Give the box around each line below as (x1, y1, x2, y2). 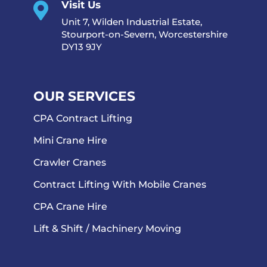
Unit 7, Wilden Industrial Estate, (61, 16, 202, 28)
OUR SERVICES (33, 88, 135, 104)
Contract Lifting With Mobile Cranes (33, 178, 206, 190)
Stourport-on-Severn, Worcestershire (61, 29, 228, 41)
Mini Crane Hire (33, 134, 107, 146)
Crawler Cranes (33, 156, 106, 168)
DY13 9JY (61, 41, 102, 53)
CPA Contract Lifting (33, 112, 132, 124)
